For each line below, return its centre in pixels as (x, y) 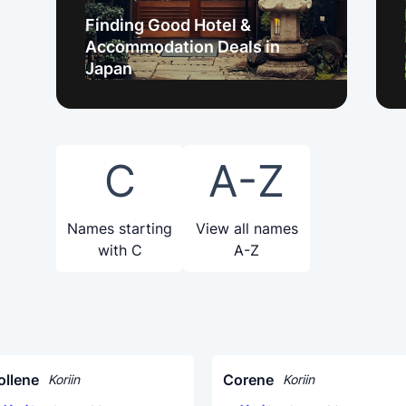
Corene (248, 380)
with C (120, 250)
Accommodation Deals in (183, 47)
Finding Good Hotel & (168, 25)
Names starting (120, 228)
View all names (246, 228)
